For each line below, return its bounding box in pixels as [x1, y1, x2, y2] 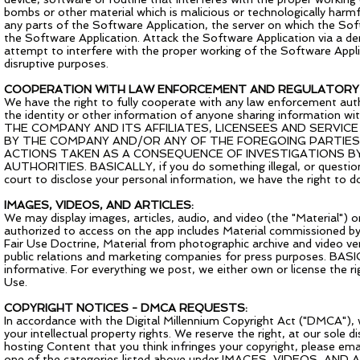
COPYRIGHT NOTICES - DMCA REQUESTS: [4, 301, 247, 314]
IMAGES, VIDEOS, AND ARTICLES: [4, 198, 194, 211]
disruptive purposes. [4, 57, 108, 70]
